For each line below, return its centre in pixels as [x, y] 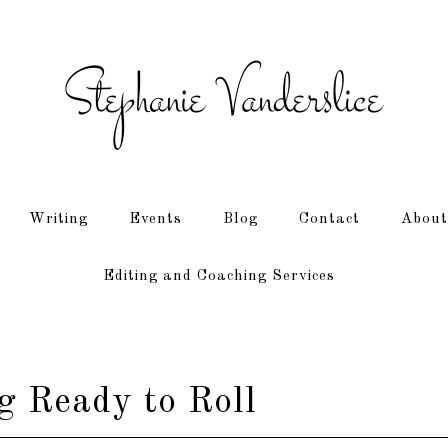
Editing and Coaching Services [218, 276]
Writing [58, 219]
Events [155, 219]
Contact [329, 219]
